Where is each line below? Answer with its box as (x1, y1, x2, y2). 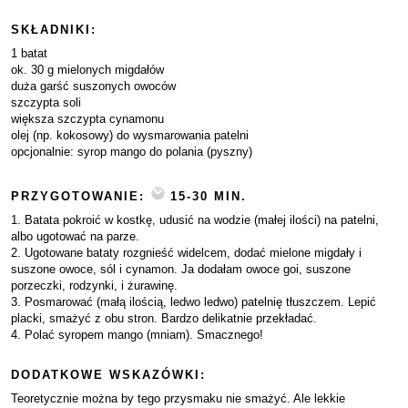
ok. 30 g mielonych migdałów (11, 63, 164, 76)
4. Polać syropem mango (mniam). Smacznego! (11, 328, 263, 342)
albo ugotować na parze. (11, 229, 139, 243)
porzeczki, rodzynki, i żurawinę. (11, 279, 178, 292)
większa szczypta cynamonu (11, 112, 164, 126)
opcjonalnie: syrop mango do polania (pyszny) (11, 145, 252, 158)
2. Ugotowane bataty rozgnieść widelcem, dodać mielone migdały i (11, 246, 362, 260)
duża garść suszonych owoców (11, 79, 176, 93)
